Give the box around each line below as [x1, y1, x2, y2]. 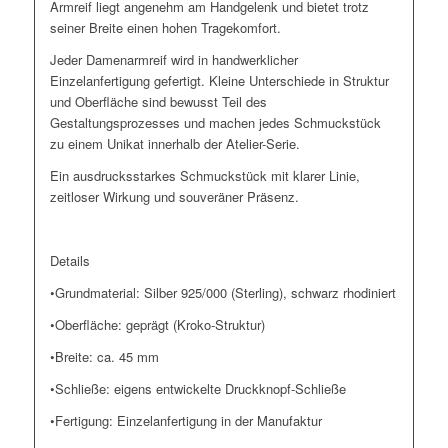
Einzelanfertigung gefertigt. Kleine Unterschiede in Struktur [49, 70, 389, 90]
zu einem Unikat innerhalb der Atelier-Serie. [49, 133, 300, 153]
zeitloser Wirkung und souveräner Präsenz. [49, 186, 299, 206]
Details [49, 250, 90, 270]
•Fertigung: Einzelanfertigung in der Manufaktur [49, 411, 322, 431]
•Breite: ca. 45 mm [49, 346, 159, 366]
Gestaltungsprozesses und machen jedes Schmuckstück [49, 112, 381, 132]
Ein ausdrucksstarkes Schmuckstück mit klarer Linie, [49, 165, 360, 185]
